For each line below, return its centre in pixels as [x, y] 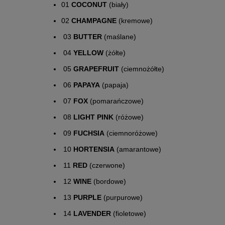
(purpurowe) [122, 197]
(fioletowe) [129, 213]
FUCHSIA [89, 133]
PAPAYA [87, 85]
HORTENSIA [94, 149]
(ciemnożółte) [142, 69]
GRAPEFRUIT [96, 69]
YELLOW [88, 52]
